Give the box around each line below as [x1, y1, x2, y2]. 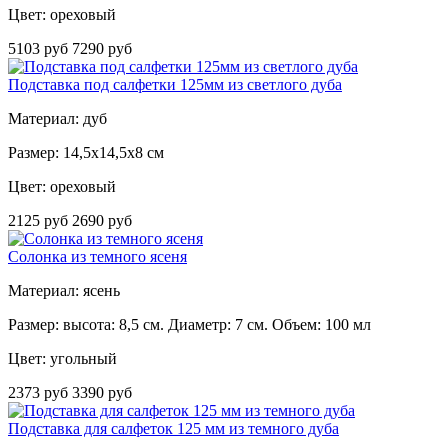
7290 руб [72, 40, 132, 58]
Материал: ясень [8, 282, 120, 300]
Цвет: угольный [8, 350, 117, 368]
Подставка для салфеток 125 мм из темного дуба [8, 420, 339, 438]
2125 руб [8, 212, 72, 230]
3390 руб [72, 384, 132, 402]
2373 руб [8, 384, 72, 402]
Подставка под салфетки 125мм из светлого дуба [8, 76, 342, 94]
